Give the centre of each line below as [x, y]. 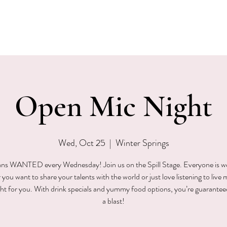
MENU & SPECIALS [92, 10]
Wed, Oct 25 [82, 143]
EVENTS [29, 10]
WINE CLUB [162, 10]
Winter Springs [142, 143]
